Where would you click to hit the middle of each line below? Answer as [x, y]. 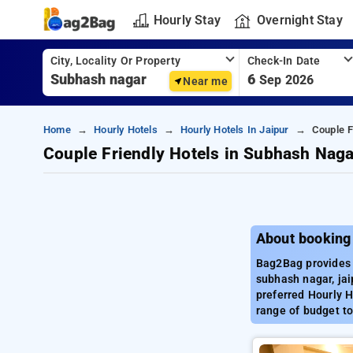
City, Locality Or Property [115, 61]
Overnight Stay [299, 20]
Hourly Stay [187, 20]
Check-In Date [284, 61]
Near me [205, 81]
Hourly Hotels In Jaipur [234, 130]
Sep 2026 [286, 80]
